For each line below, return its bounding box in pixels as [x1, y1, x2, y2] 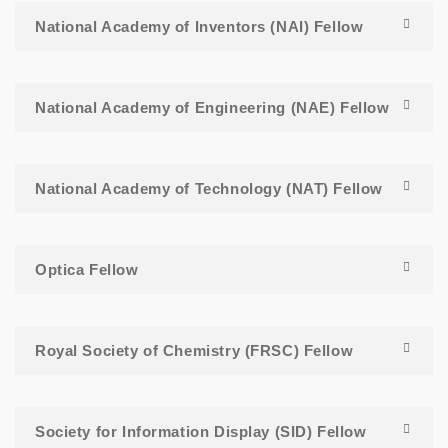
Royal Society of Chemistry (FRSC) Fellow [35, 342, 354, 360]
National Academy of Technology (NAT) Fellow [35, 180, 383, 198]
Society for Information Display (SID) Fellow [35, 423, 367, 441]
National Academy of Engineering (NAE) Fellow [35, 99, 390, 117]
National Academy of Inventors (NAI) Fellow [35, 18, 364, 36]
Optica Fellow [35, 261, 139, 279]
